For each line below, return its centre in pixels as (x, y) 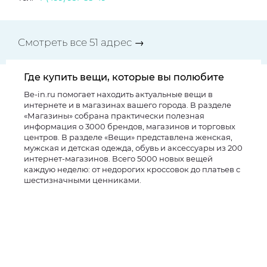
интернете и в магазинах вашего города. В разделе (128, 105)
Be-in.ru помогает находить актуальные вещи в (118, 94)
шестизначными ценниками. (83, 180)
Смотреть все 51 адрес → (81, 42)
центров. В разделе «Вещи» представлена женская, (128, 137)
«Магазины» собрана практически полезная (114, 116)
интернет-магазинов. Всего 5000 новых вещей (118, 159)
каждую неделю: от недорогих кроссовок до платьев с (132, 169)
